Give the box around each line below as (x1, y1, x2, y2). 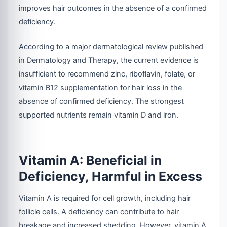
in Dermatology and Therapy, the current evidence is (19, 55, 199, 65)
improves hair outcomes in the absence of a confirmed (19, 3, 207, 13)
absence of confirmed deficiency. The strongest (19, 96, 184, 106)
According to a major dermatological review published (19, 42, 204, 51)
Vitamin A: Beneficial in (19, 152, 162, 168)
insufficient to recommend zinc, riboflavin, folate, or (19, 69, 196, 79)
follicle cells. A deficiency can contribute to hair (19, 207, 179, 217)
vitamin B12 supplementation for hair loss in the (19, 83, 182, 92)
